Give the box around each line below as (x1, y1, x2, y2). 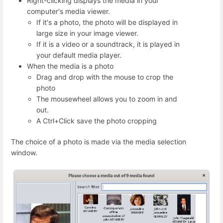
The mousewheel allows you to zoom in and (36, 95, 178, 104)
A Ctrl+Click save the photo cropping (36, 116, 157, 125)
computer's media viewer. (27, 7, 110, 16)
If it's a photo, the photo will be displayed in (36, 18, 178, 27)
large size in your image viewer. (36, 29, 139, 38)
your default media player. (36, 51, 122, 60)
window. (11, 148, 37, 157)
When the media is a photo (27, 62, 113, 71)
